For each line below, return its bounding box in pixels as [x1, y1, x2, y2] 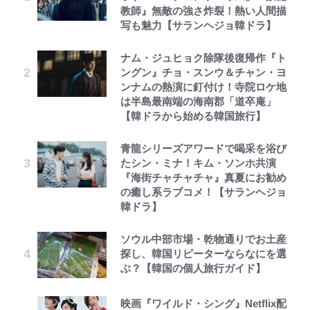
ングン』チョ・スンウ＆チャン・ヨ [120, 66, 286, 79]
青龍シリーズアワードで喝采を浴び [120, 143, 286, 155]
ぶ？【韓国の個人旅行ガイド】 [120, 262, 266, 275]
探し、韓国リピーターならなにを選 [120, 248, 286, 260]
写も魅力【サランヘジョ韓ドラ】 [120, 19, 276, 32]
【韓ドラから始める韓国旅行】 [120, 110, 266, 122]
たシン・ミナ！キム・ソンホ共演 [120, 157, 276, 170]
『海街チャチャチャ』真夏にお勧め [120, 172, 286, 184]
